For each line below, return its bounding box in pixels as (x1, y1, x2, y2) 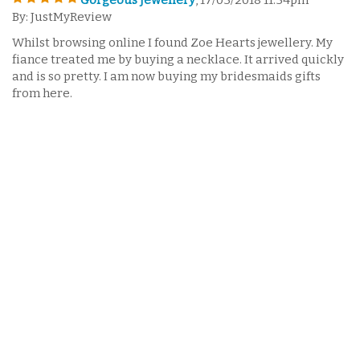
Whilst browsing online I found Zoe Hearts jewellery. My (12, 35, 333, 50)
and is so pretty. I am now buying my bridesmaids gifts (12, 68, 321, 84)
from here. (12, 85, 72, 100)
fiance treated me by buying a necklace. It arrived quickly (12, 51, 344, 67)
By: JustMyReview (12, 10, 112, 25)
